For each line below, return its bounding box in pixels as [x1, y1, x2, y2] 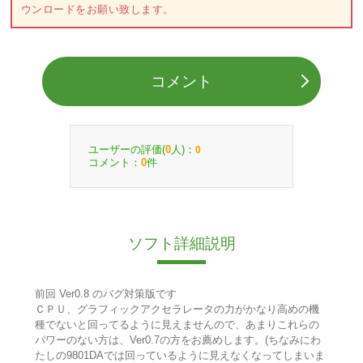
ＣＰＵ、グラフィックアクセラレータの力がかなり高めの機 [34, 303, 319, 316]
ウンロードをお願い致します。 [20, 3, 174, 16]
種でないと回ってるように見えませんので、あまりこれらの [34, 318, 319, 331]
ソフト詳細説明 [127, 235, 236, 253]
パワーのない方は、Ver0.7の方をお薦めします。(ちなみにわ [34, 334, 321, 347]
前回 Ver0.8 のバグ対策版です [34, 288, 177, 301]
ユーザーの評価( [88, 143, 165, 156]
